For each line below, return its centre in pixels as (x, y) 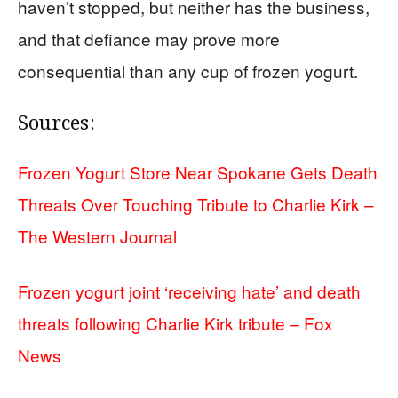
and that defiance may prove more (149, 39)
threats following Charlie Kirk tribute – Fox (175, 323)
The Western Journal (97, 236)
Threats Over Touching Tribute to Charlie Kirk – (196, 204)
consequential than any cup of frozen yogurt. (188, 71)
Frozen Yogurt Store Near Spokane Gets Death (198, 172)
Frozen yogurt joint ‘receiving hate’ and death (189, 291)
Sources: (56, 125)
